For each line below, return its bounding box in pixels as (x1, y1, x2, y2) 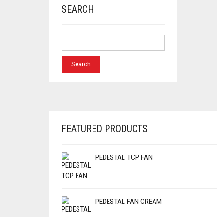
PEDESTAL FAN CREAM (95, 197, 162, 206)
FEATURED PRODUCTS (62, 123, 148, 135)
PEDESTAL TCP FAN (95, 153, 153, 162)
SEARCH (62, 3, 94, 15)
